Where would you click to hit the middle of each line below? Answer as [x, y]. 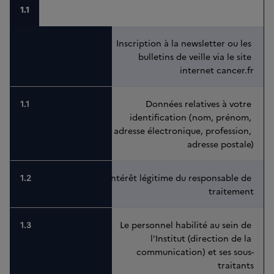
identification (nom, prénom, [192, 117]
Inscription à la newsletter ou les [185, 43]
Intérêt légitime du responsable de [181, 178]
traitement [231, 191]
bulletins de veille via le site [196, 57]
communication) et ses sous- [195, 252]
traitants [236, 265]
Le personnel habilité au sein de [187, 225]
